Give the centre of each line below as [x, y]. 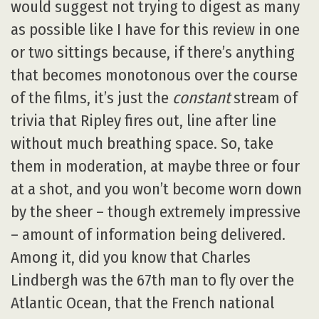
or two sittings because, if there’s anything [153, 52]
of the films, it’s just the [91, 98]
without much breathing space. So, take [142, 143]
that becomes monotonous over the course [154, 75]
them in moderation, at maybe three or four [155, 166]
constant [201, 98]
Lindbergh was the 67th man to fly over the [152, 280]
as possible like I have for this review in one [155, 29]
